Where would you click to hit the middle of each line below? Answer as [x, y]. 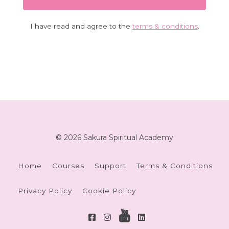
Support [110, 165]
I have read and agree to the [81, 26]
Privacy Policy [45, 190]
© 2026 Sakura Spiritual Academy [114, 137]
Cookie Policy [109, 190]
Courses [68, 165]
